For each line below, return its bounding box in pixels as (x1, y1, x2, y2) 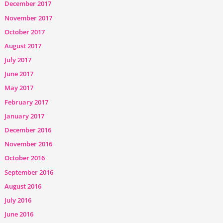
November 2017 (4, 13, 53, 22)
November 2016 (4, 139, 53, 149)
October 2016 (4, 153, 45, 163)
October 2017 (4, 27, 45, 36)
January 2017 (4, 111, 45, 120)
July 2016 (4, 195, 32, 205)
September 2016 (4, 167, 54, 177)
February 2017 (4, 97, 49, 107)
